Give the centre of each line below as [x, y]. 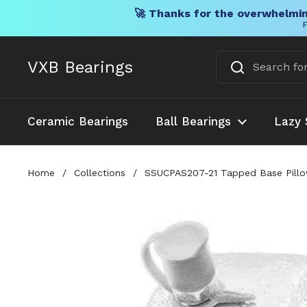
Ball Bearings [193, 121]
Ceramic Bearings [78, 121]
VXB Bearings [80, 67]
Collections [100, 172]
